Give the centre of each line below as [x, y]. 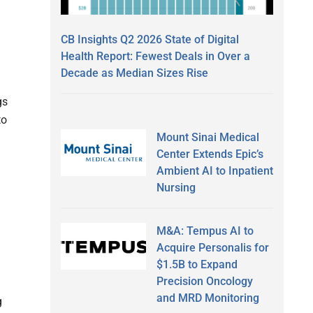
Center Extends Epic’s [210, 154]
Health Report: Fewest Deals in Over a [155, 56]
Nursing [176, 187]
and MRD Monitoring [208, 298]
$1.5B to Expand [197, 264]
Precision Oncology [204, 281]
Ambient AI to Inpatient [214, 170]
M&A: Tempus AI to [205, 231]
